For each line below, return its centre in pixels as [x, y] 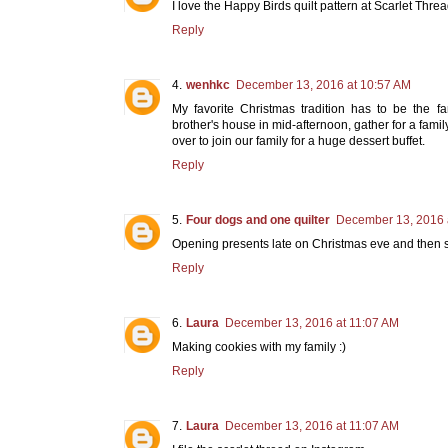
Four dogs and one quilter [258, 219]
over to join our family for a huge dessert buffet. [298, 140]
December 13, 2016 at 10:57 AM [323, 84]
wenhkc [208, 84]
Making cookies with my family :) [259, 346]
